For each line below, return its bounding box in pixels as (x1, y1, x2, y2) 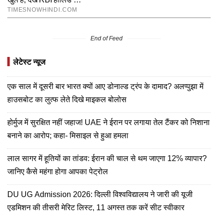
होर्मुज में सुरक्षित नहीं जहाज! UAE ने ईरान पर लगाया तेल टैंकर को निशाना (7, 118, 210, 127)
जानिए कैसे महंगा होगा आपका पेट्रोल (7, 167, 108, 176)
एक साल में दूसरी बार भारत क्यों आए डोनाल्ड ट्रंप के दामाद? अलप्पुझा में (7, 82, 203, 91)
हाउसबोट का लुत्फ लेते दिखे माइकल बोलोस (7, 95, 127, 104)
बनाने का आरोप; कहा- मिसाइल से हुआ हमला (7, 131, 128, 140)
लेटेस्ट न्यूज (13, 57, 45, 66)
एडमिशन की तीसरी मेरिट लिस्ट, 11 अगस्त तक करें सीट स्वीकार (7, 203, 184, 212)
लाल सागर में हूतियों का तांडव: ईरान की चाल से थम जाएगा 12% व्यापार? (7, 154, 207, 163)
